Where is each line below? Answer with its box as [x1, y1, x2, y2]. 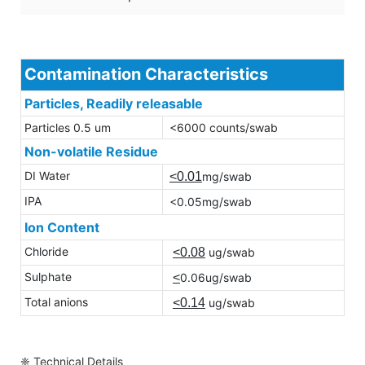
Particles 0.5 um [24, 120, 111, 134]
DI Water [24, 168, 70, 182]
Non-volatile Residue [24, 143, 158, 160]
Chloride [24, 244, 68, 258]
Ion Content [24, 218, 99, 235]
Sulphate [24, 269, 72, 284]
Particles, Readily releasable [24, 95, 203, 112]
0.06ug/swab [180, 270, 252, 284]
